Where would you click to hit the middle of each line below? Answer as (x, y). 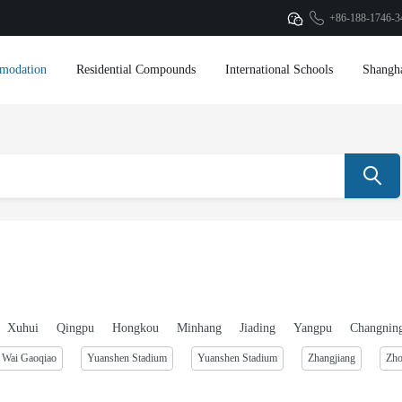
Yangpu (313, 328)
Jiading (258, 328)
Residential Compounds (136, 70)
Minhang (199, 328)
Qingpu (75, 328)
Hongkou (135, 328)
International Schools (279, 70)
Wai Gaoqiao (29, 358)
